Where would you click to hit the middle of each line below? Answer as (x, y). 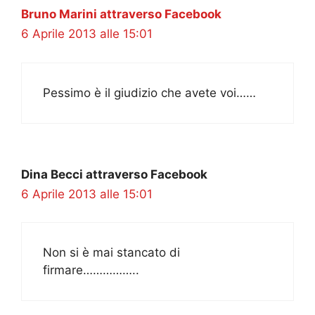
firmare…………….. (91, 270)
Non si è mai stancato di (111, 253)
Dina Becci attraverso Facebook (114, 174)
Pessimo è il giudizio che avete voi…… (149, 92)
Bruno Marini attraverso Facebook (121, 14)
